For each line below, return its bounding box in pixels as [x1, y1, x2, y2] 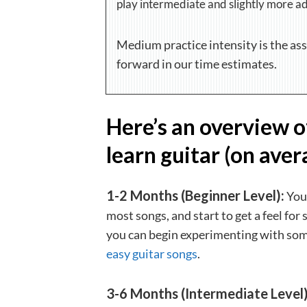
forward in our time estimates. [116, 56, 277, 72]
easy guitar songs [106, 246, 197, 262]
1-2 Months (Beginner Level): [106, 187, 284, 204]
